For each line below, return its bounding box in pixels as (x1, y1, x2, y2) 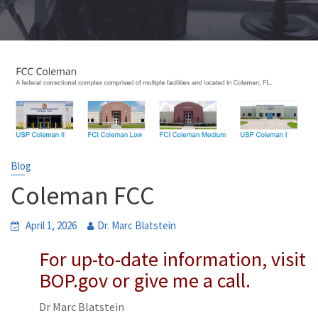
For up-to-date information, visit (39, 246, 306, 272)
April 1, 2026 (26, 218, 77, 232)
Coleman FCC (11, 179, 155, 212)
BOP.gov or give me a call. (39, 267, 251, 293)
